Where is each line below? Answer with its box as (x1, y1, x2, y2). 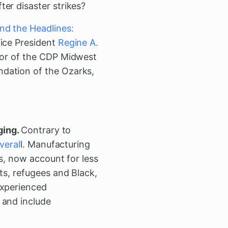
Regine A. (58, 37, 99, 48)
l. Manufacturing (20, 138, 91, 150)
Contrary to (21, 124, 71, 135)
